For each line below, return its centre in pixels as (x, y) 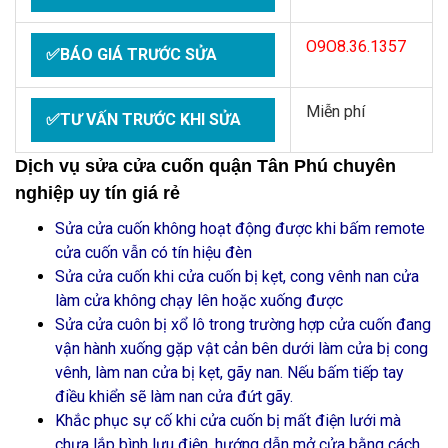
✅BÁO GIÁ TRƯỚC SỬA (131, 54)
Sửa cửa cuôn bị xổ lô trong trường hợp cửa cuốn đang (243, 324)
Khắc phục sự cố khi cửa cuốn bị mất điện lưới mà (228, 420)
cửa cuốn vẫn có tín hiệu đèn (153, 252)
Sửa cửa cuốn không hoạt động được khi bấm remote (240, 228)
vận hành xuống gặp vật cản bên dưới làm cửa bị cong (241, 348)
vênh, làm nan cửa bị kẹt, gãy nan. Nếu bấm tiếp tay (229, 372)
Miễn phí (335, 111)
